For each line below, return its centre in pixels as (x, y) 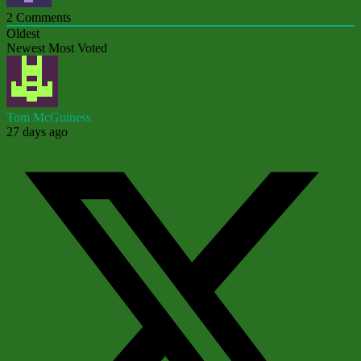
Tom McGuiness (49, 117)
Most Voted (78, 48)
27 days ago (37, 131)
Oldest (23, 33)
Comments (42, 17)
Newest (26, 48)
